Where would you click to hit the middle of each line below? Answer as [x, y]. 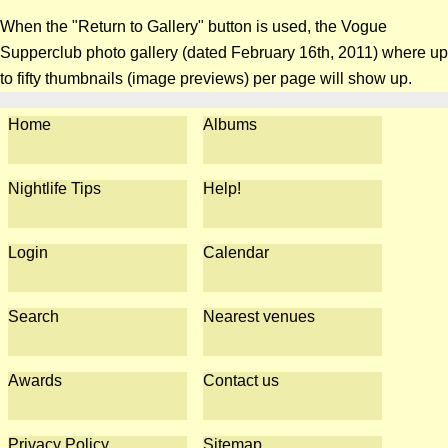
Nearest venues [259, 316]
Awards [35, 380]
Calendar [236, 252]
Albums [230, 124]
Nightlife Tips [54, 188]
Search [33, 316]
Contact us [241, 380]
